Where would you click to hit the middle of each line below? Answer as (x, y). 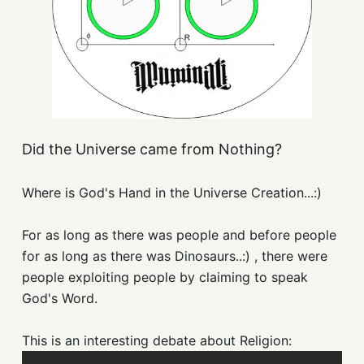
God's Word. (59, 299)
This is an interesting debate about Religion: (156, 341)
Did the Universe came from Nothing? (152, 149)
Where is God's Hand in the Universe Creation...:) (171, 193)
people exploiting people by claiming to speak (165, 277)
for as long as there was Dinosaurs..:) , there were (174, 256)
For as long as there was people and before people (179, 235)
